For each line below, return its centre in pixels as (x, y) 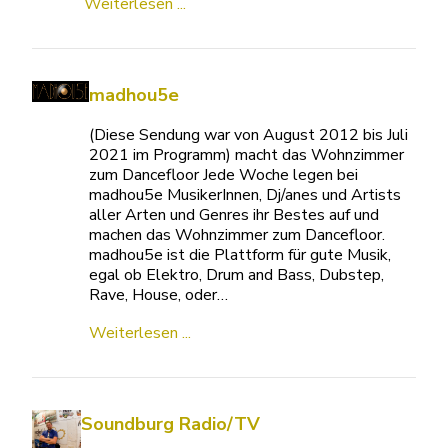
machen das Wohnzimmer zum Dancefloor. (237, 235)
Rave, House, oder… (159, 295)
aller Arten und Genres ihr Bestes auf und (234, 215)
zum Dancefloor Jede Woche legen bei (224, 175)
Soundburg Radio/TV (171, 424)
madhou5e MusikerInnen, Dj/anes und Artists (245, 195)
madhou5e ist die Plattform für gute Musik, (240, 255)
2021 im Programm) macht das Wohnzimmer (247, 155)
